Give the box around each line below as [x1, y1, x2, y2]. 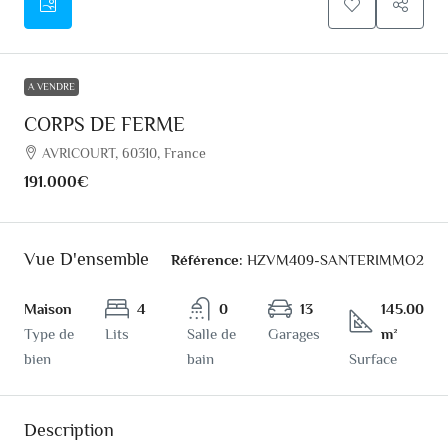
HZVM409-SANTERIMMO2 [243, 251, 424, 269]
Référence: [171, 251, 243, 269]
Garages [267, 325, 320, 343]
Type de [24, 325, 74, 343]
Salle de [186, 325, 236, 343]
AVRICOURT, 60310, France [42, 145, 206, 162]
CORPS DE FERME [24, 113, 185, 136]
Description [24, 420, 114, 441]
